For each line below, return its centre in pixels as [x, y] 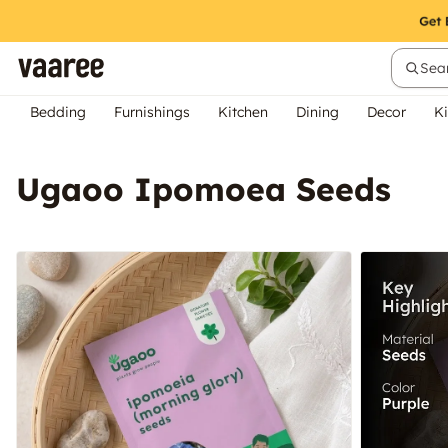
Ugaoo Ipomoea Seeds [203, 189]
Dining [317, 112]
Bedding [58, 112]
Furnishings [152, 112]
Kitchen [243, 112]
